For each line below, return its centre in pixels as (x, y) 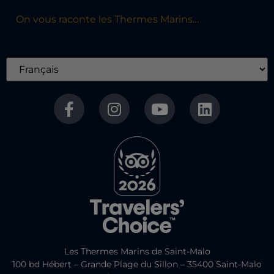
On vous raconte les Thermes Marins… (107, 19)
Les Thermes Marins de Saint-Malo (137, 251)
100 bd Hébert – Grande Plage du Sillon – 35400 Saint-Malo (137, 264)
